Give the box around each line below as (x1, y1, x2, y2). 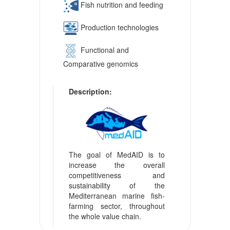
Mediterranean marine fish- (68, 190, 165, 201)
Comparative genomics (63, 58, 138, 69)
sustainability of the (68, 180, 165, 190)
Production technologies (78, 22, 159, 32)
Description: (68, 86, 112, 97)
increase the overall (68, 159, 165, 170)
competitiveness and (68, 169, 165, 180)
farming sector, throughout (68, 200, 165, 211)
